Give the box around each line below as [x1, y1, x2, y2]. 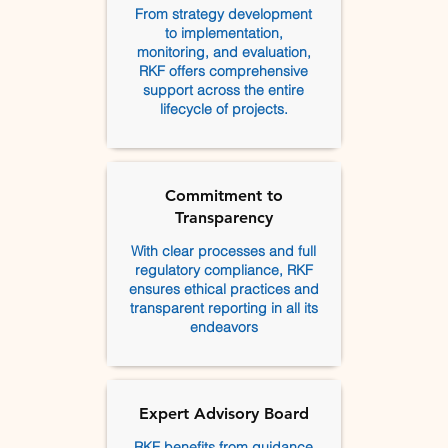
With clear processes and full [131, 242, 316, 260]
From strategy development [135, 5, 312, 23]
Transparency [174, 208, 273, 227]
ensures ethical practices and [128, 280, 319, 298]
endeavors [189, 318, 258, 336]
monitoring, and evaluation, [136, 43, 311, 61]
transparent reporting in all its [129, 299, 318, 317]
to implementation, [164, 24, 283, 42]
